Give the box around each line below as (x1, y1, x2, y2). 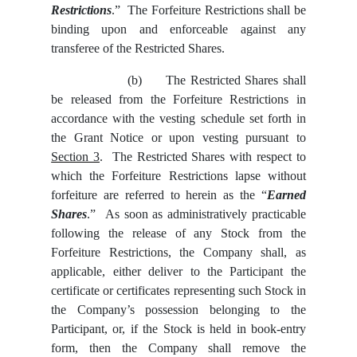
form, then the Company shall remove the (51, 340, 306, 355)
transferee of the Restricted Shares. (51, 41, 232, 55)
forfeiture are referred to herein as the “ (51, 187, 267, 202)
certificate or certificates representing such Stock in (51, 283, 306, 297)
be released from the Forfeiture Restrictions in (51, 92, 306, 106)
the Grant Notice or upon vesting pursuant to (51, 130, 306, 144)
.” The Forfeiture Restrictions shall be (112, 2, 306, 17)
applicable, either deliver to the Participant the (51, 264, 306, 278)
